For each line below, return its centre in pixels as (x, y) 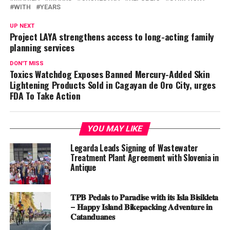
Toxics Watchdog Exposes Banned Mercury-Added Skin (110, 74)
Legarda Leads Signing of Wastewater (134, 148)
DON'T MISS (26, 64)
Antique (83, 168)
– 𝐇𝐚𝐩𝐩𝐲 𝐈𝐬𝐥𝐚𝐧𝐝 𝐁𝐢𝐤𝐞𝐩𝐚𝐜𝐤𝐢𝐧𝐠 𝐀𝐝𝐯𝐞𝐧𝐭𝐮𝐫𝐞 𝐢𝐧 (141, 207)
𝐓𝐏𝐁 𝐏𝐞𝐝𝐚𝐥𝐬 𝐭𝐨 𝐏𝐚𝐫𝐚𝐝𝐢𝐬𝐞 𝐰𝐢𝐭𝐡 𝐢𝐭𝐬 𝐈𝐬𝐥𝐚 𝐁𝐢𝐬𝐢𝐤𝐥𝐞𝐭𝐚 (144, 197)
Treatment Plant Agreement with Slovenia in (144, 158)
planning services (42, 47)
